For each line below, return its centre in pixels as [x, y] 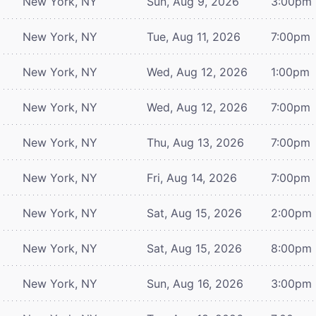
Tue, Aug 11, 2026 [194, 36]
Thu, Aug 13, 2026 [195, 142]
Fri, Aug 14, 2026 [192, 177]
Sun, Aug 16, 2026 [195, 283]
